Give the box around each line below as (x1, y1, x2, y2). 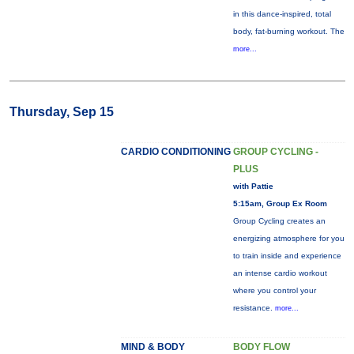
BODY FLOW (232, 341, 290, 352)
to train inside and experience (232, 251, 341, 260)
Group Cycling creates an (232, 217, 326, 225)
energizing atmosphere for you (232, 234, 345, 243)
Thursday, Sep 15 (9, 105, 114, 119)
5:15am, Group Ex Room (232, 199, 327, 208)
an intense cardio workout (232, 269, 327, 277)
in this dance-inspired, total (232, 9, 331, 18)
